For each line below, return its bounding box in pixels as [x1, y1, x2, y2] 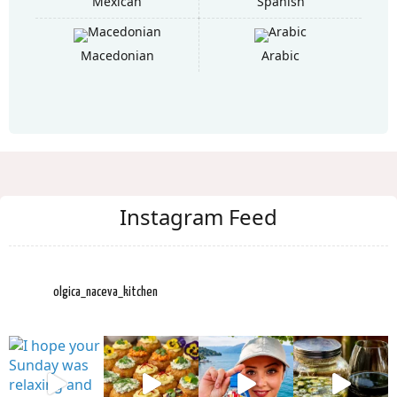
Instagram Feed [120, 202, 277, 232]
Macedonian [80, 47, 154, 65]
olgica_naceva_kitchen [53, 285, 158, 300]
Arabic [261, 47, 300, 65]
